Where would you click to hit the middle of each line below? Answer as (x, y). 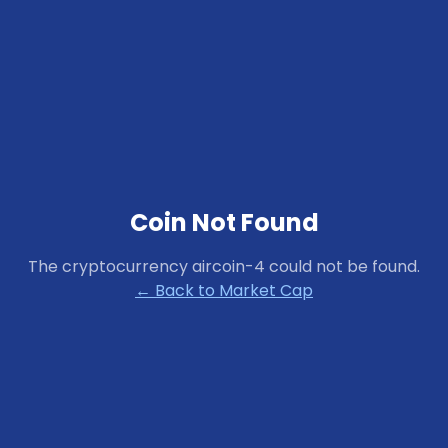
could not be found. (342, 266)
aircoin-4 (228, 266)
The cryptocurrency (110, 266)
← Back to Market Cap (224, 290)
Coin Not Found (224, 222)
